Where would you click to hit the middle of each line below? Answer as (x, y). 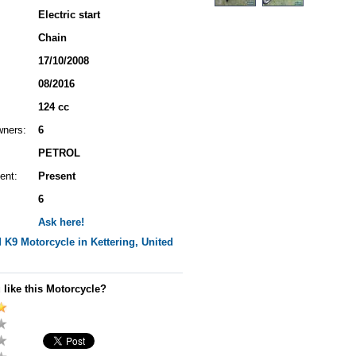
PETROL (59, 153)
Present (57, 176)
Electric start (69, 15)
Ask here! (61, 222)
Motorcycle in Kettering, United (95, 242)
